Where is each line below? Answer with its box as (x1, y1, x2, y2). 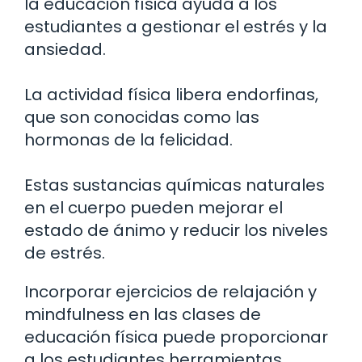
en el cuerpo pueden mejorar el (24, 196, 283, 219)
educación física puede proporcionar (24, 325, 328, 348)
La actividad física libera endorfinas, (24, 82, 318, 106)
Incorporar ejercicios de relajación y (24, 280, 317, 303)
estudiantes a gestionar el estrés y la (24, 15, 327, 38)
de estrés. (24, 241, 105, 264)
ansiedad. (24, 37, 106, 61)
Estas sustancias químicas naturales (24, 173, 325, 196)
